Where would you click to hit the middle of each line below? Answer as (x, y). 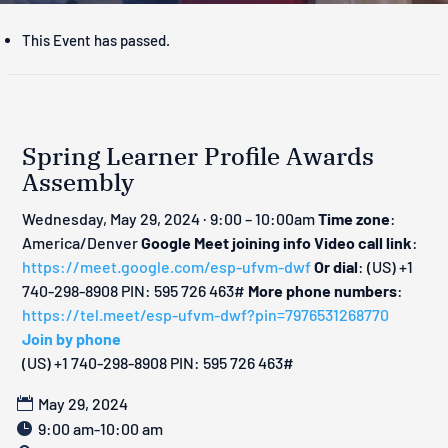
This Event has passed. (96, 40)
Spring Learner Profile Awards (198, 155)
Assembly (78, 181)
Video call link (363, 242)
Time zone (354, 218)
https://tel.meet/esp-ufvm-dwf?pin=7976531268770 (206, 314)
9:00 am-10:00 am (101, 428)
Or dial (336, 266)
